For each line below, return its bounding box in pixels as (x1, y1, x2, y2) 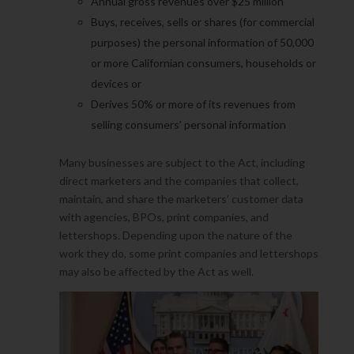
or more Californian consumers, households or (90, 56, 316, 70)
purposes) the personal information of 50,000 (90, 36, 314, 49)
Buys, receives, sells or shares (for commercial (90, 15, 314, 28)
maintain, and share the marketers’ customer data (58, 192, 303, 205)
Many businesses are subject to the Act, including (58, 156, 305, 169)
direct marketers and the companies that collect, (58, 174, 299, 187)
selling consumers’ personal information (90, 118, 286, 131)
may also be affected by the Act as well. (58, 265, 254, 278)
